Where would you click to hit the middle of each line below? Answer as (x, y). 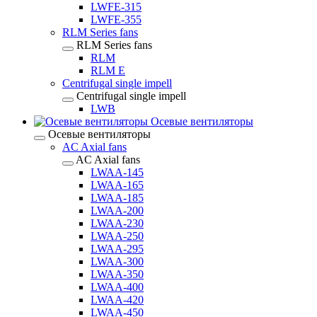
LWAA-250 (117, 236)
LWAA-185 (117, 198)
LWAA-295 (117, 249)
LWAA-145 (117, 172)
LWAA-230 (117, 223)
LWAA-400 (117, 287)
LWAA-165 (117, 185)
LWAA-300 (117, 261)
